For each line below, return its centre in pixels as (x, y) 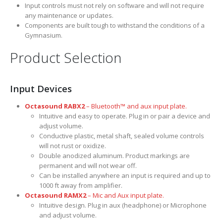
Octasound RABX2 (55, 106)
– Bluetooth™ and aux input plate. (136, 106)
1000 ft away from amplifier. (81, 185)
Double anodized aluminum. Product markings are (115, 155)
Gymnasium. (43, 35)
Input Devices (41, 88)
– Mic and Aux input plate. (125, 195)
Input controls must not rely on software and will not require (114, 5)
